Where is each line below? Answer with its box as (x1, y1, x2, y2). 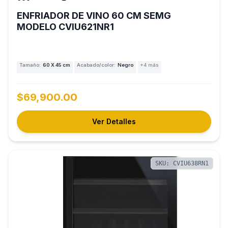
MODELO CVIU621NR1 (17, 21, 114, 32)
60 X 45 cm (42, 62, 70, 68)
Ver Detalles (92, 117, 136, 126)
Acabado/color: (76, 62, 116, 68)
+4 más (140, 62, 159, 68)
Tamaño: (19, 62, 41, 68)
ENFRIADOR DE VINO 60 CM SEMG (17, 10, 171, 21)
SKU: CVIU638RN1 (155, 159, 209, 167)
